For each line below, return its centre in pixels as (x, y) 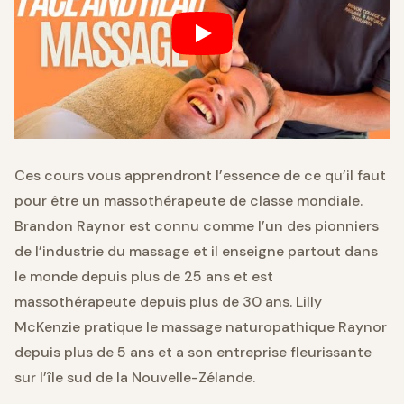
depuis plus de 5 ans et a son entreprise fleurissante (193, 352)
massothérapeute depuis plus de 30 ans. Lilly (168, 301)
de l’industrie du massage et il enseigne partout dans (196, 251)
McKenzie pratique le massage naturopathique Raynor (201, 326)
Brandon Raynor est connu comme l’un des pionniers (197, 225)
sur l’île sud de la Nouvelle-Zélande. (135, 377)
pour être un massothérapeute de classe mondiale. (188, 200)
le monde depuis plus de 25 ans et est (144, 276)
